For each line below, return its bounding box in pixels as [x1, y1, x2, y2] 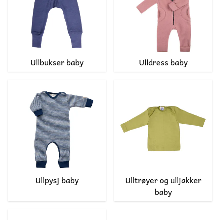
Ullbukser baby [30, 55, 83, 69]
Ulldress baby [138, 55, 188, 69]
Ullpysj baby [35, 173, 79, 187]
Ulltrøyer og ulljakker [125, 173, 201, 187]
